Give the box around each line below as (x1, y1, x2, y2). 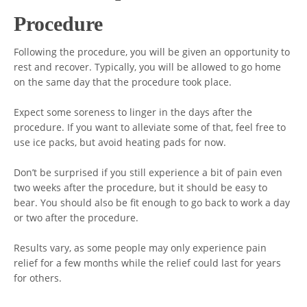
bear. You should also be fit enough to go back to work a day (14, 197, 291, 210)
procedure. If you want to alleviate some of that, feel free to (14, 121, 286, 134)
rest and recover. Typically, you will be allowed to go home (14, 61, 282, 74)
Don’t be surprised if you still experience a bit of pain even (14, 167, 283, 180)
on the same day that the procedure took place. (14, 76, 232, 89)
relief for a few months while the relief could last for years (14, 257, 282, 270)
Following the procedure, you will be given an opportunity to (14, 46, 291, 59)
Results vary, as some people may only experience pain (14, 242, 267, 255)
